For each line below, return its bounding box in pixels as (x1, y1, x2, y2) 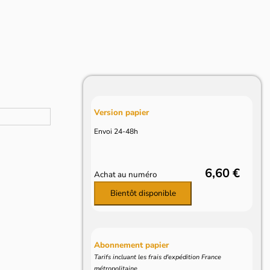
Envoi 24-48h (94, 126, 139, 136)
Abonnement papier (94, 239, 169, 251)
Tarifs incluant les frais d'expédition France (94, 252, 222, 262)
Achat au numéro (94, 169, 157, 181)
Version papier (94, 107, 149, 119)
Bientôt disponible (110, 187, 176, 199)
